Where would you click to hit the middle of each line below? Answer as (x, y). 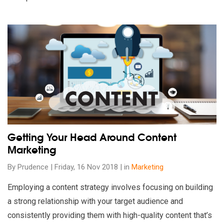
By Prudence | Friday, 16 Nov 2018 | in (69, 167)
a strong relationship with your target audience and (95, 201)
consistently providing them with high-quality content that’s (110, 215)
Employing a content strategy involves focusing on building (110, 187)
